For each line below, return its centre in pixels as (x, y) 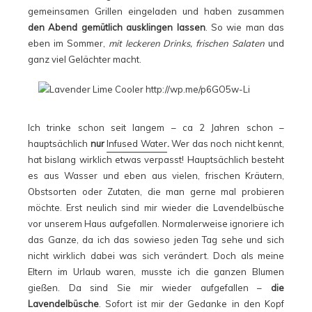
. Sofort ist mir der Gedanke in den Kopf (192, 304)
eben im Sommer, (68, 43)
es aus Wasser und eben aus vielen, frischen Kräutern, (156, 175)
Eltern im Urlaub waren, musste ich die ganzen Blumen (156, 272)
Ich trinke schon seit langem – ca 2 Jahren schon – (156, 127)
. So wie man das (244, 27)
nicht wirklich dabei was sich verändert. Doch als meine (156, 256)
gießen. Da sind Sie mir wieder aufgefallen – (149, 288)
